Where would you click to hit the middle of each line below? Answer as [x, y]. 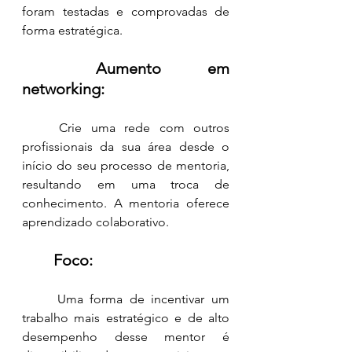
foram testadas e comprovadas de [126, 12]
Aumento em [163, 69]
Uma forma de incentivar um [40, 299]
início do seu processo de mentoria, [126, 166]
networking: [63, 89]
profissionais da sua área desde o [126, 147]
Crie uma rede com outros [41, 128]
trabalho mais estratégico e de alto [126, 318]
